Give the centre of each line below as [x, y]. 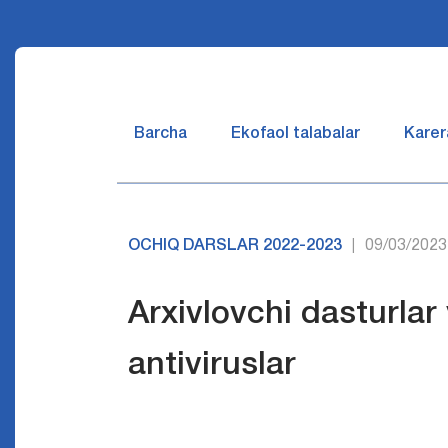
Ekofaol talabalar [295, 134]
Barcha [160, 134]
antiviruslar [212, 365]
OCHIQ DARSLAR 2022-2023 [235, 246]
